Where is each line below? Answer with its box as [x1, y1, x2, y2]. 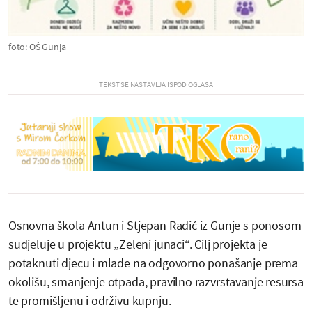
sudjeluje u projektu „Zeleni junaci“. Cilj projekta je [8, 236, 267, 253]
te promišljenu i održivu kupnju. [8, 292, 171, 309]
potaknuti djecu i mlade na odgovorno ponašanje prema [8, 255, 298, 272]
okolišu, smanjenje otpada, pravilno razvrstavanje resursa [8, 274, 304, 290]
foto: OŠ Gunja [8, 40, 66, 53]
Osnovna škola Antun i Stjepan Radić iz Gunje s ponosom [8, 217, 302, 234]
